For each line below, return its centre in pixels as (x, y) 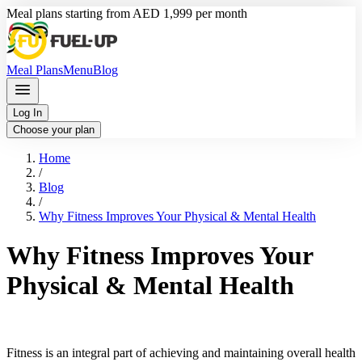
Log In (27, 113)
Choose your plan (54, 130)
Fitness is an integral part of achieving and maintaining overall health (181, 352)
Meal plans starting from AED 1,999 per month (127, 13)
